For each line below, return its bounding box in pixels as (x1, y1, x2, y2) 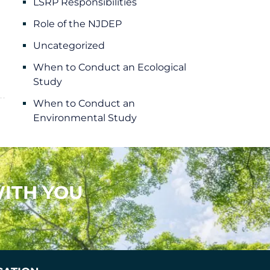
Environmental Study (33, 112, 137, 124)
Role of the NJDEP (33, 18, 122, 30)
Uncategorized (33, 40, 105, 52)
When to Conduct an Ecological (33, 61, 187, 74)
